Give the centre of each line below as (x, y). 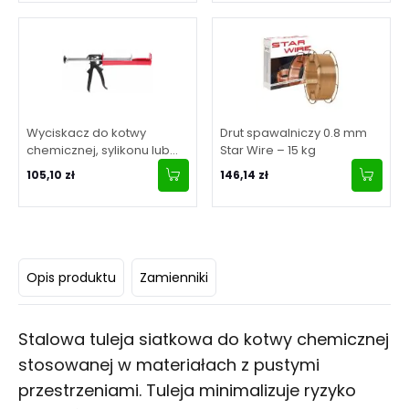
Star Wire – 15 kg (268, 150)
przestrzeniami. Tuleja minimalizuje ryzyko (187, 391)
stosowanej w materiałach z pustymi (169, 365)
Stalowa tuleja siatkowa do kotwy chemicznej (204, 340)
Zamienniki (174, 277)
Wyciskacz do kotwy (86, 133)
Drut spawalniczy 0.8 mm (294, 133)
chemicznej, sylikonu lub (98, 150)
